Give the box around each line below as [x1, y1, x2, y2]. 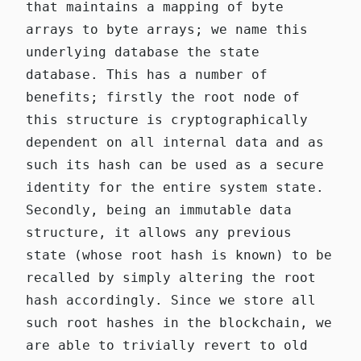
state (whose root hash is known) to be [26, 247, 332, 263]
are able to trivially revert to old [26, 338, 308, 354]
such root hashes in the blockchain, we [26, 315, 332, 331]
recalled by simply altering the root [26, 270, 316, 286]
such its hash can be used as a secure [26, 157, 324, 173]
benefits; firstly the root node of [26, 89, 300, 106]
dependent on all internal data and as [26, 135, 324, 151]
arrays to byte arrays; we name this [26, 22, 308, 38]
